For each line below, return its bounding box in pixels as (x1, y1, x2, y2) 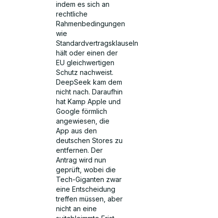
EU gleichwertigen (56, 58, 115, 67)
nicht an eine (56, 204, 97, 213)
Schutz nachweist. (56, 68, 114, 77)
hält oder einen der (56, 49, 118, 57)
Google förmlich (56, 107, 108, 116)
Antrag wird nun (56, 156, 107, 164)
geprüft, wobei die (56, 165, 116, 174)
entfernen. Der (56, 146, 103, 155)
